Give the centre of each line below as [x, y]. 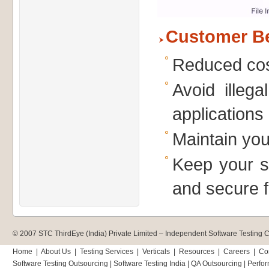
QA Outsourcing [216, 264]
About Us [56, 252]
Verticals [156, 252]
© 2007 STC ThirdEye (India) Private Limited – [89, 234]
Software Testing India [150, 264]
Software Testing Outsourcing [60, 264]
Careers [237, 252]
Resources [197, 252]
